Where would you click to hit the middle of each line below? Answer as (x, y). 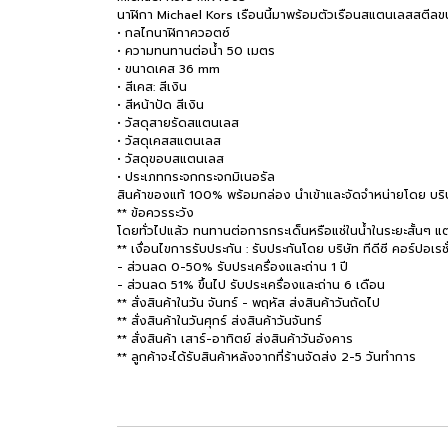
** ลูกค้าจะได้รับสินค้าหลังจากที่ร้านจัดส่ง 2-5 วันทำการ (266, 357)
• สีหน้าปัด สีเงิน (160, 105)
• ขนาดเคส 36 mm (168, 69)
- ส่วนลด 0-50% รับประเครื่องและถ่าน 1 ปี (232, 267)
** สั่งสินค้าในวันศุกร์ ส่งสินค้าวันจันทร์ (219, 321)
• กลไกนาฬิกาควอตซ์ (173, 33)
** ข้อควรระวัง (155, 213)
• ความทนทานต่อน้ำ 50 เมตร (196, 51)
